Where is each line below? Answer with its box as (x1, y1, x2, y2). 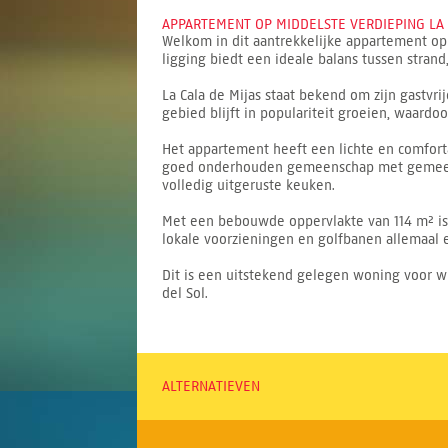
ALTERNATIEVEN (162, 378, 260, 395)
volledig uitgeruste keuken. (162, 177, 335, 194)
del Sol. (162, 285, 208, 302)
